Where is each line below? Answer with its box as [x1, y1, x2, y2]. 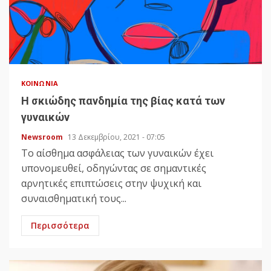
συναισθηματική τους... [21, 192, 126, 206]
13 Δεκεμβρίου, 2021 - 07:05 [68, 132, 165, 143]
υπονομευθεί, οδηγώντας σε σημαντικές [21, 162, 206, 175]
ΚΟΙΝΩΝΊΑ [21, 79, 58, 88]
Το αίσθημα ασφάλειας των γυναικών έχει [21, 146, 214, 160]
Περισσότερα [31, 220, 90, 232]
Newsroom [21, 132, 65, 143]
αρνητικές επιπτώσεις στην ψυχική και [21, 177, 201, 191]
